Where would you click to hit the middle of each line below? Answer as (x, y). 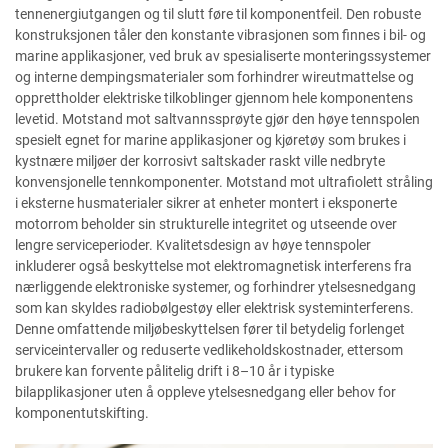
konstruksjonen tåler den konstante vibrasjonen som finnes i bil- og (220, 35)
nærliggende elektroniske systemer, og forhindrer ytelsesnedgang (215, 287)
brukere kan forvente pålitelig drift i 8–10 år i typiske (174, 371)
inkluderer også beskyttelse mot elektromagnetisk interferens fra (213, 266)
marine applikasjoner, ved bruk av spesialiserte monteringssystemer (223, 56)
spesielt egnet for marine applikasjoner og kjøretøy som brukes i (210, 140)
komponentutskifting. (82, 413)
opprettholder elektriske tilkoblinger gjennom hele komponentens (214, 98)
